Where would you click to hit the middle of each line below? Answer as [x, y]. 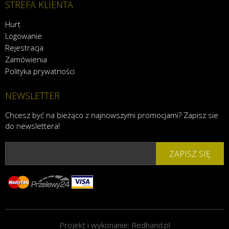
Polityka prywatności [40, 71]
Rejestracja [24, 48]
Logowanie [24, 36]
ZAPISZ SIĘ [190, 154]
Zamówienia [26, 60]
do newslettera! [32, 126]
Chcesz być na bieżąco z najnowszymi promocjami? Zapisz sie [112, 115]
